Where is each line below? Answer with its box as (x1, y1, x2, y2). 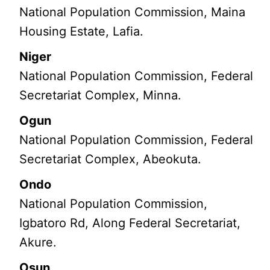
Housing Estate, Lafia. (19, 24, 144, 39)
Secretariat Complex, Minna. (19, 88, 182, 103)
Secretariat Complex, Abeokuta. (19, 152, 202, 167)
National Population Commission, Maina (19, 5, 246, 20)
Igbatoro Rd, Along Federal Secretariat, (19, 216, 241, 231)
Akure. (19, 235, 57, 250)
